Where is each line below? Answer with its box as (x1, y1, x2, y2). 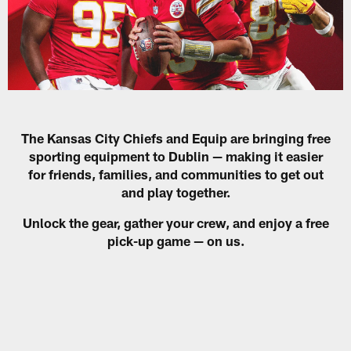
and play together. (121, 183, 230, 200)
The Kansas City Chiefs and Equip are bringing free (20, 129, 331, 146)
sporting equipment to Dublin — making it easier (28, 147, 323, 164)
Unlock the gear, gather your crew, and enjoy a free (22, 214, 329, 230)
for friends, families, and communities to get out (27, 165, 324, 182)
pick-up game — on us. (107, 232, 244, 248)
